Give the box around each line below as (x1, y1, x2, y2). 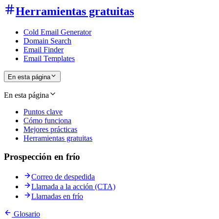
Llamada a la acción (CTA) (31, 182, 115, 191)
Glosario (12, 209, 40, 218)
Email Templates (23, 54, 75, 63)
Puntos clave (23, 107, 63, 116)
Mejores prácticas (23, 125, 77, 133)
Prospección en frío (4, 152, 80, 162)
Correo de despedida (31, 172, 95, 181)
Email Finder (23, 45, 64, 54)
